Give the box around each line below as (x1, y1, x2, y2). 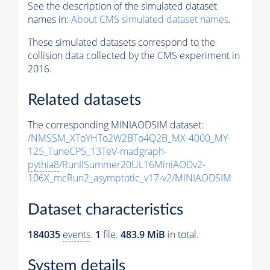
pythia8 (28, 158, 59, 172)
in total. (165, 227, 199, 241)
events (63, 227, 90, 241)
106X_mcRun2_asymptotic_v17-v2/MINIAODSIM (28, 171, 231, 185)
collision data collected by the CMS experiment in (28, 48, 240, 62)
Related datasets (28, 92, 141, 108)
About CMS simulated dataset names (71, 12, 228, 26)
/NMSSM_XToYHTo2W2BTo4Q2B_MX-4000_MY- (28, 131, 231, 145)
